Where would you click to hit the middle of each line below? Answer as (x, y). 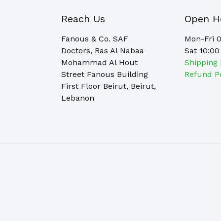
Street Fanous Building (105, 74)
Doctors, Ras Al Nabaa (103, 51)
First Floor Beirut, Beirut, (109, 86)
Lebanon (78, 98)
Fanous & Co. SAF (95, 39)
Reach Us (83, 19)
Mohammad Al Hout (99, 63)
